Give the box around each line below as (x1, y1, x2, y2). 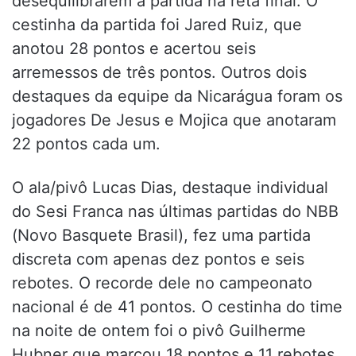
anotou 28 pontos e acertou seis (12, 39, 256, 59)
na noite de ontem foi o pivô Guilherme (12, 321, 306, 341)
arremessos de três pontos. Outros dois (12, 63, 307, 83)
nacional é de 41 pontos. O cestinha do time (12, 297, 342, 317)
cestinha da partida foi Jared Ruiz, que (12, 15, 302, 35)
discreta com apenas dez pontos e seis (12, 250, 304, 269)
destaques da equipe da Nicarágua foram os (12, 87, 342, 106)
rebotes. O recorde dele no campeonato (12, 273, 312, 293)
